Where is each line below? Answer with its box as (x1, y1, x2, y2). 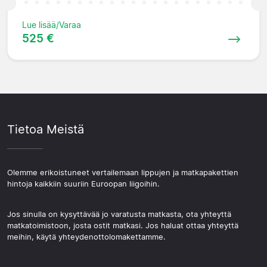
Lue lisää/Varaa (22, 19, 81, 30)
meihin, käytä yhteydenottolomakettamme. (7, 232, 166, 241)
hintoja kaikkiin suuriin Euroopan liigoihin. (7, 179, 160, 188)
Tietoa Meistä (7, 122, 84, 136)
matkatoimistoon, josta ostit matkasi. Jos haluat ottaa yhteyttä (7, 221, 238, 230)
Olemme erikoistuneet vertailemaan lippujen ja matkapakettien (7, 167, 238, 177)
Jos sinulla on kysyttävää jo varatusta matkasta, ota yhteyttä (7, 209, 231, 219)
